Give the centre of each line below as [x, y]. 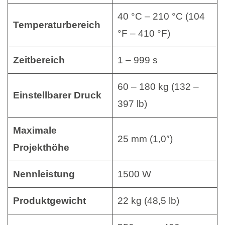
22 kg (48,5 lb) [148, 200]
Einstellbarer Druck [57, 95]
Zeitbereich [39, 60]
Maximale [35, 130]
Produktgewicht [49, 200]
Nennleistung [44, 174]
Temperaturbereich [57, 25]
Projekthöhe [41, 147]
